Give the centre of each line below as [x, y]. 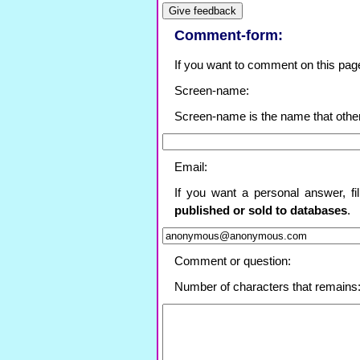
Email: [191, 167]
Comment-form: [229, 35]
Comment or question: [233, 261]
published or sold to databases [261, 211]
